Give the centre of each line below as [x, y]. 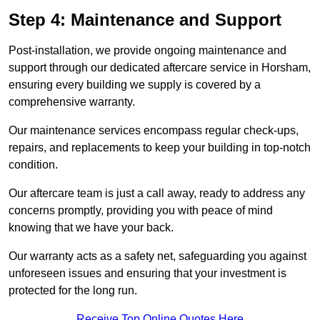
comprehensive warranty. [72, 102]
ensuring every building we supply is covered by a [135, 85]
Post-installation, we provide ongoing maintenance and [147, 51]
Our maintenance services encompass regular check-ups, [154, 131]
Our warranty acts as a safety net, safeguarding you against [157, 256]
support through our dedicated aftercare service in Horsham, [160, 68]
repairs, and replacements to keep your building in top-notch [160, 148]
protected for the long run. [73, 291]
